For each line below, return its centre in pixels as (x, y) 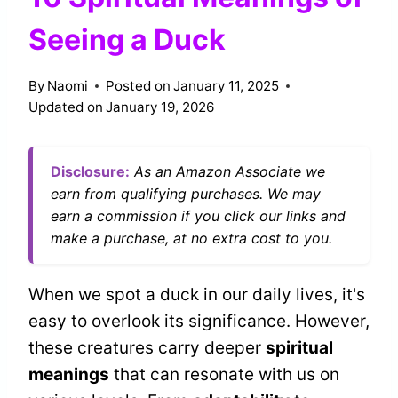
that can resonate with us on (224, 374)
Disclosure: (90, 171)
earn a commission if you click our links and (198, 215)
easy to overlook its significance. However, (199, 321)
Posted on (139, 85)
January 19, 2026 (160, 107)
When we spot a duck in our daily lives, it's (197, 294)
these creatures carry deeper (147, 347)
